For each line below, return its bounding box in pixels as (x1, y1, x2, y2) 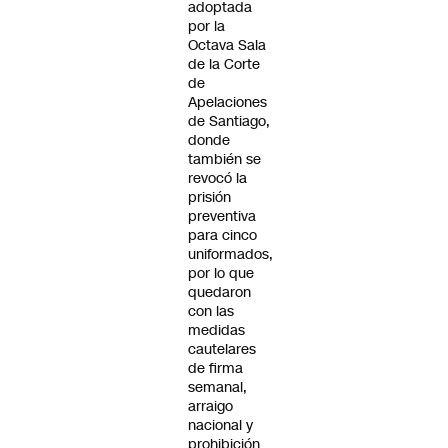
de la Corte (188, 54, 260, 74)
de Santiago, (188, 111, 270, 131)
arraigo (188, 396, 233, 416)
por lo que (188, 263, 254, 283)
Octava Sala (188, 35, 266, 55)
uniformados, (188, 244, 273, 264)
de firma (188, 358, 243, 378)
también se (188, 149, 261, 169)
